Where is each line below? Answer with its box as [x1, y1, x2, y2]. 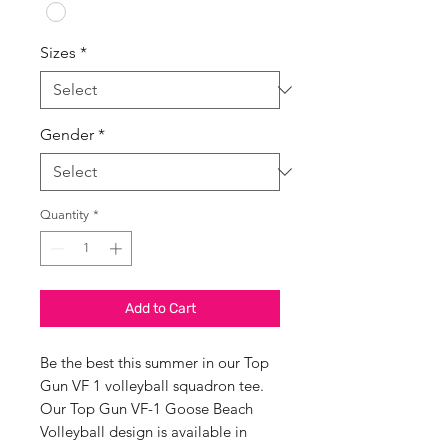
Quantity [40, 206, 89, 222]
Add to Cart [124, 300, 196, 318]
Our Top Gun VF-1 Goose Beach [40, 399, 253, 419]
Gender [40, 124, 94, 144]
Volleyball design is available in [40, 422, 247, 442]
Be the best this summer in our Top [40, 353, 269, 373]
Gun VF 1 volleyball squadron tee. [40, 376, 264, 396]
